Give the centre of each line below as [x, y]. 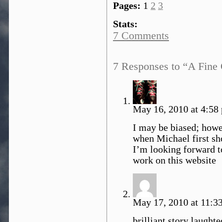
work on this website [174, 160]
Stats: [125, 24]
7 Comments [141, 36]
